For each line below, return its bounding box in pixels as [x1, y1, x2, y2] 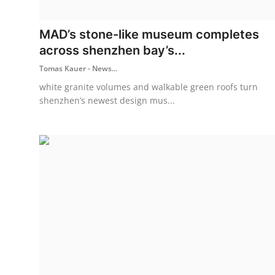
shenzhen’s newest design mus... [39, 94, 175, 106]
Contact [9, 93, 47, 106]
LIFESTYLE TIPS [9, 33, 83, 46]
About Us [9, 63, 53, 76]
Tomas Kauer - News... [39, 63, 117, 74]
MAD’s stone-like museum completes [39, 26, 259, 42]
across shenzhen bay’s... [39, 42, 185, 58]
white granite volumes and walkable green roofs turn [39, 80, 258, 93]
